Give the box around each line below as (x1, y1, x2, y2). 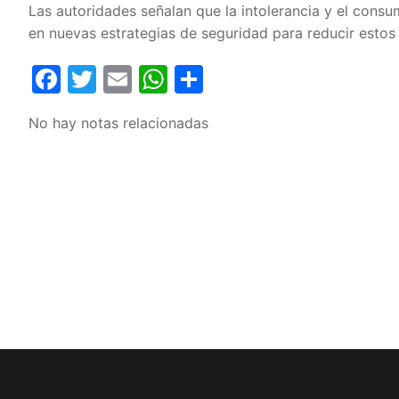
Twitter (96, 61, 192, 96)
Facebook (61, 61, 193, 96)
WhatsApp (167, 61, 308, 96)
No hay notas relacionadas (28, 113, 208, 132)
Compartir (203, 61, 339, 96)
